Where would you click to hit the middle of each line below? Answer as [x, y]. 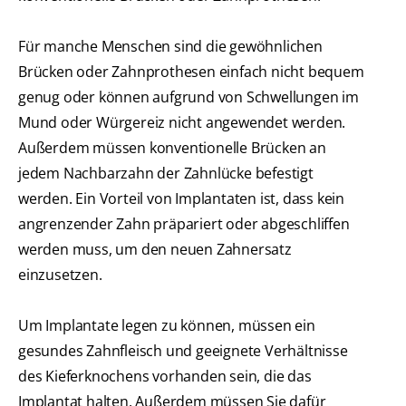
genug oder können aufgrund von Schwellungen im [188, 97]
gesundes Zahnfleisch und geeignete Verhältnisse [183, 351]
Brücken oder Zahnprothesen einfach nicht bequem [191, 72]
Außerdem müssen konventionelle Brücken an [172, 148]
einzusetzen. [60, 275]
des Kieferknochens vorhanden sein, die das [165, 377]
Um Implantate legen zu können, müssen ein [167, 326]
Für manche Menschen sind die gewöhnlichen [170, 47]
